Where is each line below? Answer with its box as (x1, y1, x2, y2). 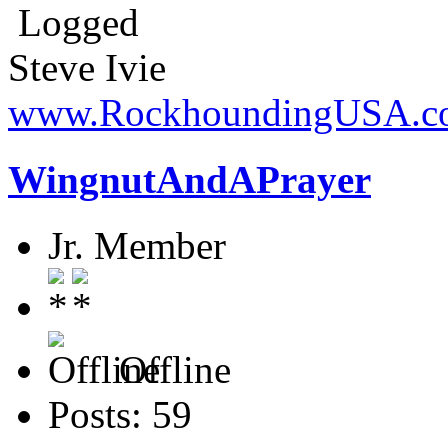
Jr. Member (48, 223, 226, 267)
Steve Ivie (8, 46, 166, 90)
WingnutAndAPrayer (8, 157, 371, 201)
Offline (109, 347, 231, 391)
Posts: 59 (48, 392, 192, 436)
